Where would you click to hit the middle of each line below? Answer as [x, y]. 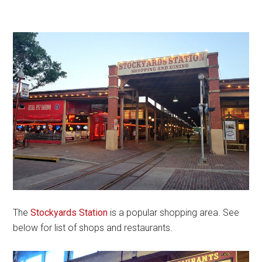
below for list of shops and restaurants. [94, 227]
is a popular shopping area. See [174, 212]
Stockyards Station [69, 212]
